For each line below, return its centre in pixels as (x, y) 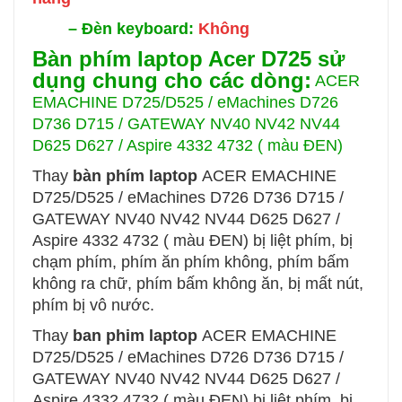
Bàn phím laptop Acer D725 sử (188, 59)
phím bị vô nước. (93, 306)
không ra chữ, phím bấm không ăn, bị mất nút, (198, 284)
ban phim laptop (135, 336)
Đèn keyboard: (140, 29)
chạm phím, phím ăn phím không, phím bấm (191, 262)
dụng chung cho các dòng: (172, 81)
